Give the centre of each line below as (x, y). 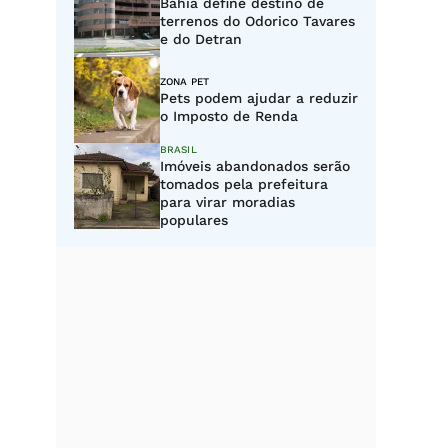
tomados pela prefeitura (244, 184)
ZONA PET (184, 81)
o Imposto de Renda (229, 116)
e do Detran (201, 39)
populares (194, 220)
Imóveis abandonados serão (255, 166)
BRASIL (178, 149)
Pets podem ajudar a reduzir (259, 98)
